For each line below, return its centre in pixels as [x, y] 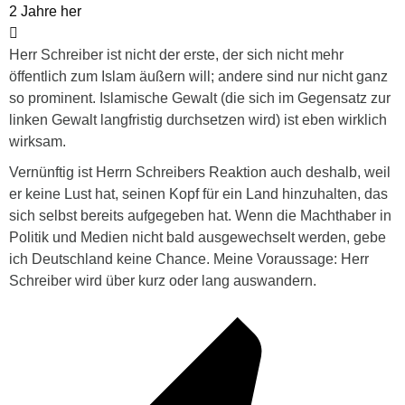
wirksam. [38, 142]
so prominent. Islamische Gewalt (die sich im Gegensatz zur [200, 99]
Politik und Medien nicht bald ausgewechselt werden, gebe [198, 238]
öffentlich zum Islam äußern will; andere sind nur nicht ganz [198, 77]
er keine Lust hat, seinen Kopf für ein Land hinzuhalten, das [198, 194]
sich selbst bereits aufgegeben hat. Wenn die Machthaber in [200, 216]
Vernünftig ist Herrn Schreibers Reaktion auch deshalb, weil [200, 173]
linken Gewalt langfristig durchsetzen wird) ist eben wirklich [198, 120]
